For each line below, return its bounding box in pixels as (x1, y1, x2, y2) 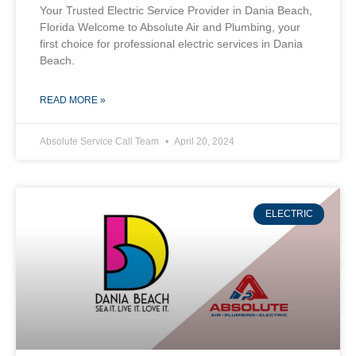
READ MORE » (40, 95, 106, 106)
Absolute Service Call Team (40, 136, 161, 148)
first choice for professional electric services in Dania (40, 37, 303, 51)
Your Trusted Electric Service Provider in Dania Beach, (40, 4, 312, 17)
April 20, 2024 (172, 136, 234, 148)
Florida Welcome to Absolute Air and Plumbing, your (40, 21, 300, 34)
